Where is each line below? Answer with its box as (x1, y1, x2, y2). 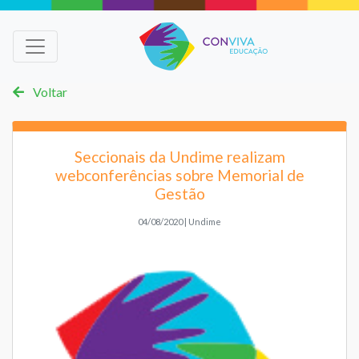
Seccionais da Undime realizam (74, 147, 285, 166)
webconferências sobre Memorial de (54, 165, 305, 184)
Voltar (30, 84, 67, 99)
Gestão (154, 184, 205, 203)
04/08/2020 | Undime (138, 216, 221, 227)
